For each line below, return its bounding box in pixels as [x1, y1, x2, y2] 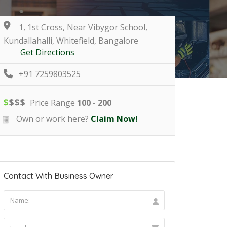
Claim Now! [91, 113, 138, 125]
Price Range [28, 97, 77, 109]
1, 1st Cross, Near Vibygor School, [19, 22, 147, 33]
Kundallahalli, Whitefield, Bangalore [4, 35, 138, 47]
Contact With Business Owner [4, 171, 113, 181]
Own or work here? [14, 113, 89, 125]
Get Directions [20, 47, 74, 58]
